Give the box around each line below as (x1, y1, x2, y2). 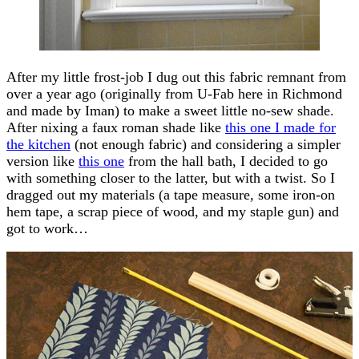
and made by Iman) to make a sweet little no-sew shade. (6, 102, 334, 119)
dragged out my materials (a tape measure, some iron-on (6, 186, 335, 203)
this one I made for (225, 119, 336, 135)
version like (6, 152, 79, 169)
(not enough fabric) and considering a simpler (71, 135, 341, 152)
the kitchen (6, 135, 71, 152)
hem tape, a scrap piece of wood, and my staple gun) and (6, 203, 339, 220)
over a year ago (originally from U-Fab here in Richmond (6, 85, 342, 102)
